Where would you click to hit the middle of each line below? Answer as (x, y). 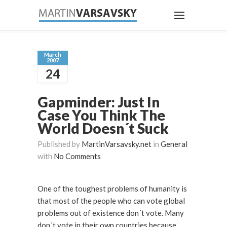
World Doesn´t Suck (103, 128)
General (174, 144)
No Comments (77, 156)
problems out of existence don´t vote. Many (101, 213)
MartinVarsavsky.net (117, 144)
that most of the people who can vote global (111, 201)
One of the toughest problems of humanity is (112, 188)
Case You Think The (101, 115)
